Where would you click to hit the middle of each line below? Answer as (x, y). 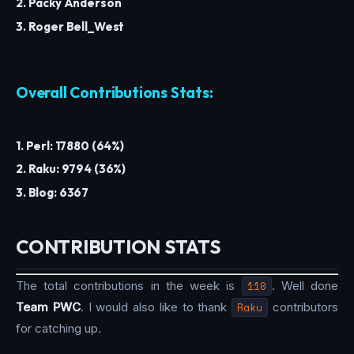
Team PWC (48, 307)
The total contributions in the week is (129, 285)
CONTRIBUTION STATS (119, 247)
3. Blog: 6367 (53, 192)
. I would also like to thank (156, 307)
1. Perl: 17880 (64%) (70, 145)
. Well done (305, 285)
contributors (303, 307)
